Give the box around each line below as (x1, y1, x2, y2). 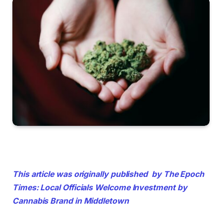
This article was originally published (12, 169, 148, 179)
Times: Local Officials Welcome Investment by (12, 182, 187, 192)
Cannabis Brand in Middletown (12, 196, 129, 206)
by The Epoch (149, 169, 204, 179)
